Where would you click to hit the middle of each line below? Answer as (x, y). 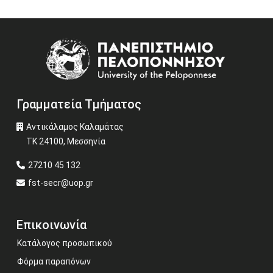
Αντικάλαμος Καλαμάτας (75, 127)
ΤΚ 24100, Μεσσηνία (66, 142)
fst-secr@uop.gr (61, 183)
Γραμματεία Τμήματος (79, 105)
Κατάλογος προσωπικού (65, 243)
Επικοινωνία (51, 225)
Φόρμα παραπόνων (54, 262)
